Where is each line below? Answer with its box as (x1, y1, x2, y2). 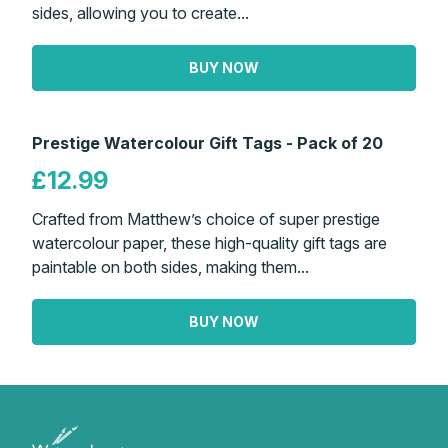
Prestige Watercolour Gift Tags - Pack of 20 (32, 132, 383, 153)
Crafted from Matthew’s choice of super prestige (32, 208, 380, 229)
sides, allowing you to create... (32, 2, 249, 23)
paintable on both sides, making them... (32, 256, 309, 277)
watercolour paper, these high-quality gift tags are (32, 232, 387, 253)
